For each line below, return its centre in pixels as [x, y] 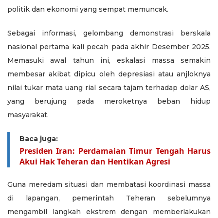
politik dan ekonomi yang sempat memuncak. [88, 9]
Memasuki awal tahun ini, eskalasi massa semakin [109, 61]
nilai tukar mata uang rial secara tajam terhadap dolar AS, [109, 88]
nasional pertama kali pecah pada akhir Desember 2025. [109, 47]
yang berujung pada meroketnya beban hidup [109, 101]
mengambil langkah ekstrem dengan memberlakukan [109, 212]
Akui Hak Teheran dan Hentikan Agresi [95, 162]
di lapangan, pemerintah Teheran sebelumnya [109, 198]
